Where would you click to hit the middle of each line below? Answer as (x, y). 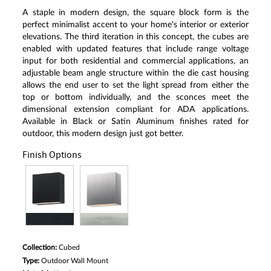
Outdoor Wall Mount (75, 261)
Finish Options (52, 155)
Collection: (41, 248)
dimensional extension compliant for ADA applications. (135, 110)
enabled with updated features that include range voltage (135, 49)
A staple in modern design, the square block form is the (135, 13)
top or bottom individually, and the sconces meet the (135, 98)
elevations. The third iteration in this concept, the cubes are (135, 37)
